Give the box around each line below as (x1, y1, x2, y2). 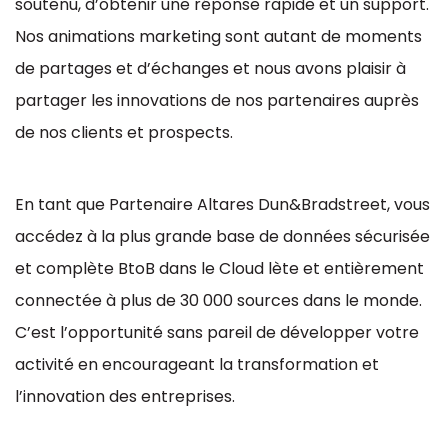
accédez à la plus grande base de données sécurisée (15, 225, 430, 248)
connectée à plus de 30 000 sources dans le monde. (15, 289, 422, 312)
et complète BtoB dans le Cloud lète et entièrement (15, 257, 424, 280)
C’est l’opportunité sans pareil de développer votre (15, 321, 419, 344)
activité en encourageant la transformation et (15, 353, 379, 376)
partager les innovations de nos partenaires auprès (15, 89, 419, 112)
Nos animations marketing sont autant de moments (15, 25, 422, 48)
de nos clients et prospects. (15, 121, 233, 144)
